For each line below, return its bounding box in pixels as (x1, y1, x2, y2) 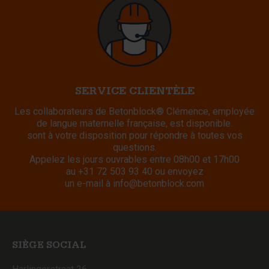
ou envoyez (154, 165, 204, 177)
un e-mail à (65, 177, 113, 189)
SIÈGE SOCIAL (12, 241, 86, 251)
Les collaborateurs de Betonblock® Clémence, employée (14, 105, 255, 117)
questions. (112, 141, 157, 153)
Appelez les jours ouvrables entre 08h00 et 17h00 (29, 153, 240, 165)
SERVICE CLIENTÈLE (74, 86, 195, 98)
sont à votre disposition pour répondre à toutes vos (26, 129, 243, 141)
